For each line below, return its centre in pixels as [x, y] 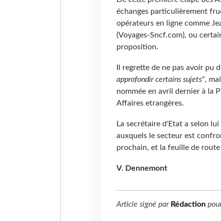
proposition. [137, 47]
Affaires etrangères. [150, 103]
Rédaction [188, 204]
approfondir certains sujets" [160, 80]
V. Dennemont [142, 168]
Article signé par [143, 204]
